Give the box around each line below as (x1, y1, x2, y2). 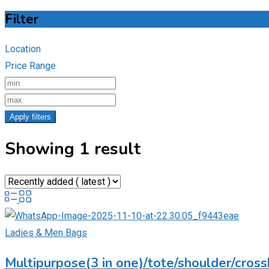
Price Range (5, 60, 56, 72)
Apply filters (10, 112, 51, 122)
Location (5, 43, 41, 55)
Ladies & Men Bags (5, 226, 87, 238)
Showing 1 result (5, 138, 141, 161)
